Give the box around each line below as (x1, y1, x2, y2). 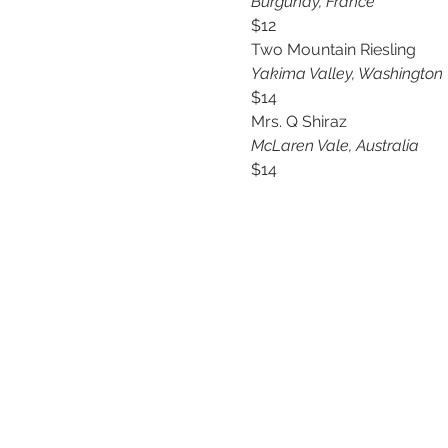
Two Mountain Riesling (250, 40, 416, 60)
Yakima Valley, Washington (250, 64, 443, 84)
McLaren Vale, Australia (250, 136, 423, 156)
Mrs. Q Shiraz (250, 112, 347, 132)
